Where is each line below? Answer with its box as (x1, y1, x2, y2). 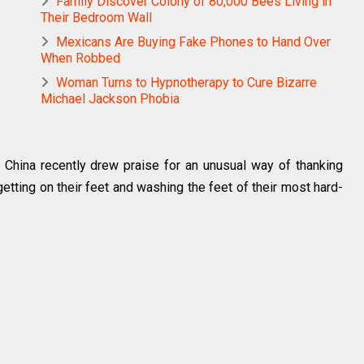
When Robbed (41, 50, 120, 66)
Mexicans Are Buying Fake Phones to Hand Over (56, 33, 331, 50)
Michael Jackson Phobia (41, 90, 180, 106)
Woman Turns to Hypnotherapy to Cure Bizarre (56, 74, 317, 90)
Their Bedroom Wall (41, 9, 152, 25)
